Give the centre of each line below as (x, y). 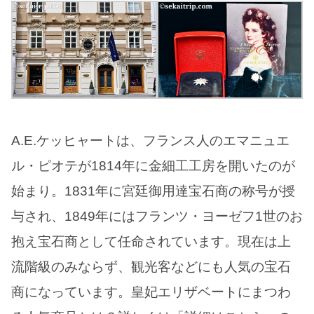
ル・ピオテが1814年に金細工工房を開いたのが (153, 165)
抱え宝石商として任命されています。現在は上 (151, 241)
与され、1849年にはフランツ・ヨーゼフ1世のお (157, 216)
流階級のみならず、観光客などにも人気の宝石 (151, 266)
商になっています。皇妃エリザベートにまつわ (151, 292)
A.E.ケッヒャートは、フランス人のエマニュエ (150, 140)
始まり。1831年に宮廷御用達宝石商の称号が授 (153, 191)
